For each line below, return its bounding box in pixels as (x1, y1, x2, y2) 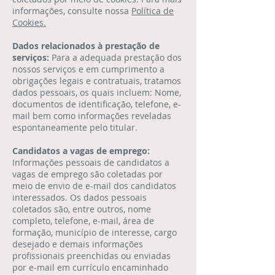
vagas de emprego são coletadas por (12, 168, 163, 180)
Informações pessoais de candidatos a (12, 157, 169, 168)
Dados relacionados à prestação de (12, 40, 160, 52)
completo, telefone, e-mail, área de (12, 215, 154, 227)
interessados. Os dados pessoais (12, 192, 147, 203)
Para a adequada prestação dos (52, 52, 182, 63)
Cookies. (12, 17, 46, 28)
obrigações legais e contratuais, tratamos (12, 75, 181, 87)
